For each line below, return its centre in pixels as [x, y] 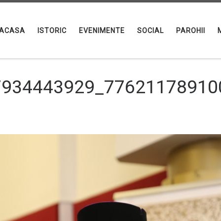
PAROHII [191, 30]
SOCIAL [150, 30]
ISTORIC [52, 30]
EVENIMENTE [102, 30]
